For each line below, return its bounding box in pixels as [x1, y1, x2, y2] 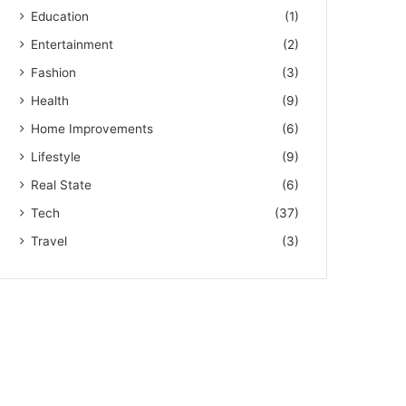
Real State [31, 177, 92, 192]
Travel [31, 233, 68, 248]
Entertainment [31, 36, 114, 52]
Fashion [31, 64, 77, 80]
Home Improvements [31, 121, 154, 136]
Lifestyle [31, 149, 82, 164]
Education [31, 8, 90, 24]
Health [31, 92, 70, 108]
